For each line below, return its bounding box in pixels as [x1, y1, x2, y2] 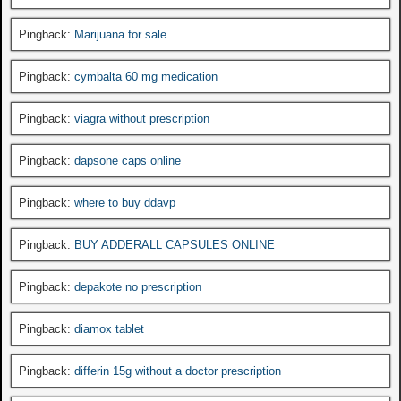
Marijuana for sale [74, 27, 166, 41]
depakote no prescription [74, 279, 201, 294]
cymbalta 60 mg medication [74, 69, 218, 83]
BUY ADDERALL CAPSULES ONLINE [74, 237, 275, 252]
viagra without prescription [74, 111, 209, 125]
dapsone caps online [74, 153, 181, 167]
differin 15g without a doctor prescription [74, 363, 281, 378]
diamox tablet [74, 321, 144, 336]
